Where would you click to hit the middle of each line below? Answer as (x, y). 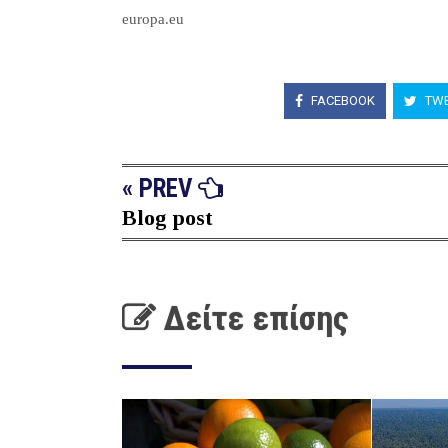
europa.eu (153, 19)
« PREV (160, 189)
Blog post (167, 218)
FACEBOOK (341, 100)
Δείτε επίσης (252, 318)
